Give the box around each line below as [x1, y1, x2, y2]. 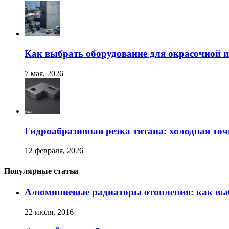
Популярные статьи [4, 166, 78, 175]
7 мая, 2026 [25, 68, 63, 78]
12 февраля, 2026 [25, 146, 83, 155]
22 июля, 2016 [25, 207, 74, 216]
